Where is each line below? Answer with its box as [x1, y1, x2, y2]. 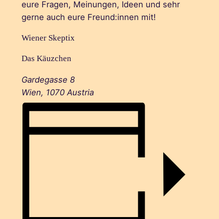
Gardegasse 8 [21, 75, 75, 85]
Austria [66, 88, 94, 98]
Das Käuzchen [21, 54, 71, 64]
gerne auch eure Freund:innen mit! [21, 12, 156, 22]
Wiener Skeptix [21, 33, 75, 43]
